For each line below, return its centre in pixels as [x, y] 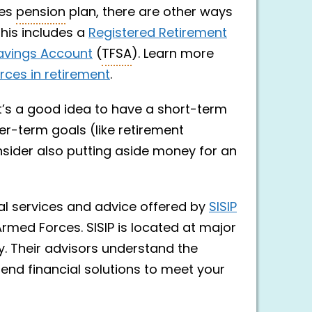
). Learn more [173, 54]
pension [41, 13]
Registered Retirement [158, 33]
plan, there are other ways [149, 13]
